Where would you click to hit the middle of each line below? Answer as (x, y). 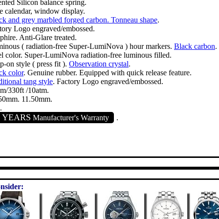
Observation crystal (99, 64)
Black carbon (195, 46)
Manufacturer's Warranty (70, 118)
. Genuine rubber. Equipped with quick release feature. (108, 73)
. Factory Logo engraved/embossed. (108, 81)
